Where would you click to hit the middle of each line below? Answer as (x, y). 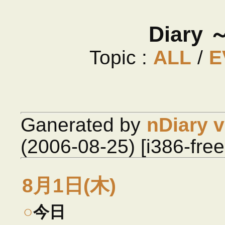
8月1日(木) (69, 186)
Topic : (121, 58)
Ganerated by (84, 125)
